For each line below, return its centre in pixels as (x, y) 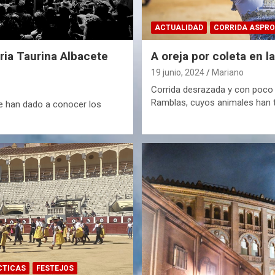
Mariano (227, 73)
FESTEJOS (55, 268)
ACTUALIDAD (179, 28)
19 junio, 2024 (177, 73)
